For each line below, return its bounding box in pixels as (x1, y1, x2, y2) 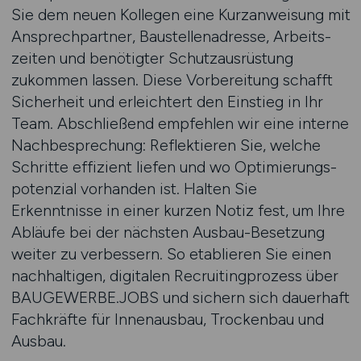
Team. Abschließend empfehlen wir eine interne (10, 114, 349, 133)
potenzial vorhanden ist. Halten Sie (10, 179, 257, 198)
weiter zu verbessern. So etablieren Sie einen (10, 244, 331, 263)
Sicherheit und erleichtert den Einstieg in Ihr (10, 92, 323, 111)
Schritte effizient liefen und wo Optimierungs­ (10, 157, 337, 176)
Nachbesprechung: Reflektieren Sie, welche (10, 135, 321, 155)
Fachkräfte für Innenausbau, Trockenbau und (10, 309, 324, 329)
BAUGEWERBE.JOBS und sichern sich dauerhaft (10, 288, 350, 307)
